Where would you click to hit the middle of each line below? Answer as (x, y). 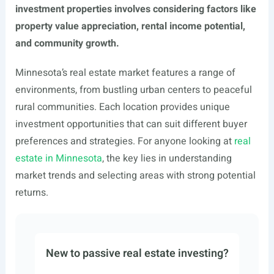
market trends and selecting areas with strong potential (135, 176)
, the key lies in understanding (167, 158)
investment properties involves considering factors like (135, 9)
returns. (31, 193)
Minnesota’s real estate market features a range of (125, 73)
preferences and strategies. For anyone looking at (124, 141)
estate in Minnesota (58, 158)
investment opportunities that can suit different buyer (131, 124)
